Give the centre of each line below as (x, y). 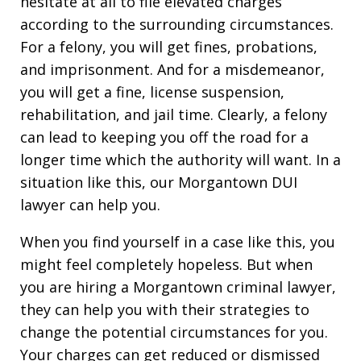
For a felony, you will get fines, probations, (169, 47)
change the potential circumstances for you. (174, 332)
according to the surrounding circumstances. (177, 24)
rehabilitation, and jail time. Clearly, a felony (174, 114)
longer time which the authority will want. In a (180, 160)
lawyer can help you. (90, 205)
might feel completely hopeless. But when (166, 264)
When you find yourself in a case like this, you (178, 242)
